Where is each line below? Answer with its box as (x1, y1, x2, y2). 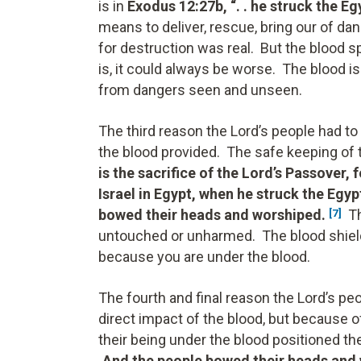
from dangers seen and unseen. (98, 81, 302, 98)
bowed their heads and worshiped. (98, 205, 329, 223)
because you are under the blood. (98, 247, 310, 265)
